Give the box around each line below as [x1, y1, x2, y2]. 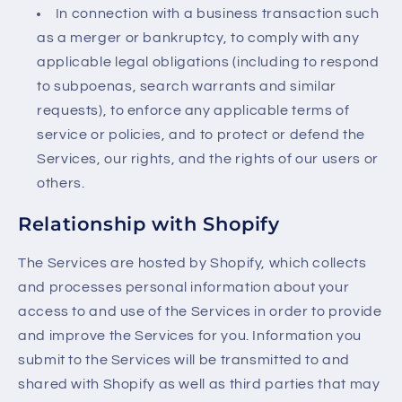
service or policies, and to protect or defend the [37, 127, 365, 143]
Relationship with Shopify [18, 212, 280, 235]
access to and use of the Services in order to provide [18, 304, 382, 319]
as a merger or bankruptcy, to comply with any [37, 31, 360, 46]
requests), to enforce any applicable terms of [37, 103, 350, 118]
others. [37, 176, 85, 191]
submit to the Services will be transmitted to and [18, 353, 350, 368]
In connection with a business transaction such [55, 6, 380, 22]
